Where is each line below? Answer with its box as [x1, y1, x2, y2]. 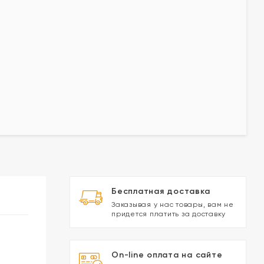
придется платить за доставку [111, 210, 226, 219]
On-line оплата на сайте [111, 250, 223, 260]
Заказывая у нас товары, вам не [111, 200, 234, 209]
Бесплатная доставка [111, 186, 210, 197]
